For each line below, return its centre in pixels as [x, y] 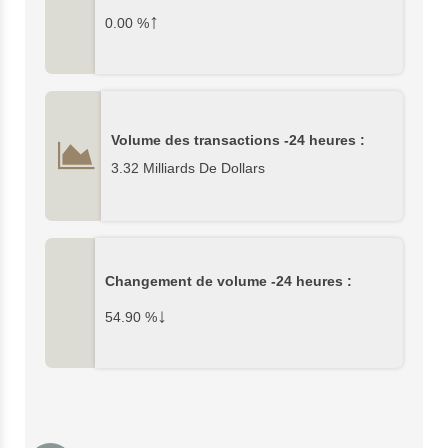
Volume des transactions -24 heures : [238, 141]
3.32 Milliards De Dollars [188, 169]
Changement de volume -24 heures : [228, 282]
